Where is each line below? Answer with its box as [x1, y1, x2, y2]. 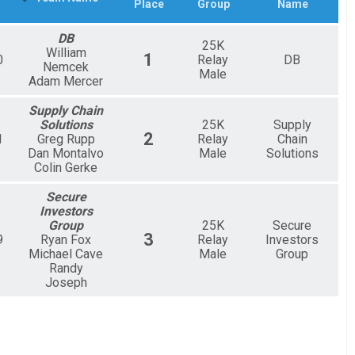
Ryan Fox [40, 231, 91, 247]
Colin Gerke [34, 159, 97, 175]
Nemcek [43, 59, 89, 74]
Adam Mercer [29, 73, 103, 89]
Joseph [44, 274, 87, 290]
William [45, 44, 86, 60]
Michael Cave [29, 246, 103, 261]
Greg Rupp [36, 131, 95, 147]
